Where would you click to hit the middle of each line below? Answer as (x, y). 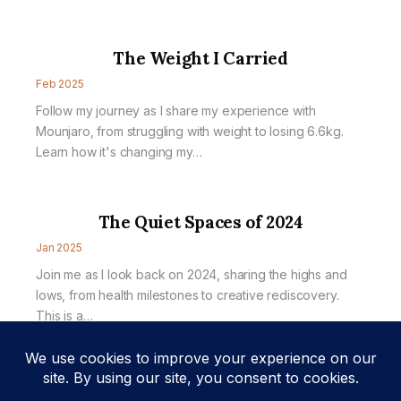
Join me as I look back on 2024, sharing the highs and (192, 274)
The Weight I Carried (200, 58)
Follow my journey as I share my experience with (176, 111)
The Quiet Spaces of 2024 (200, 222)
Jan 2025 (59, 247)
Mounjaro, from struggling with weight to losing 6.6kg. (190, 131)
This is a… (64, 316)
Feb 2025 (60, 84)
